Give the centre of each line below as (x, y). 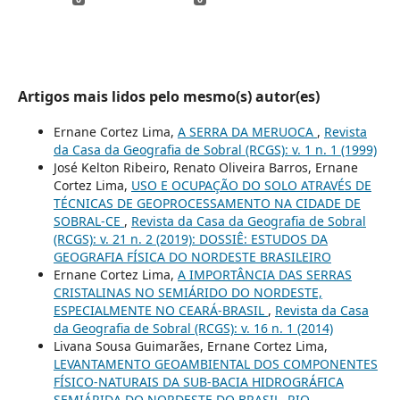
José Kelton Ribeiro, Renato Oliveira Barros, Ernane (205, 167)
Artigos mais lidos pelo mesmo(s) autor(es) (168, 96)
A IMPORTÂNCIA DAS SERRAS (264, 274)
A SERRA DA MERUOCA (247, 131)
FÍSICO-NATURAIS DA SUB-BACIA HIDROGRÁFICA (198, 381)
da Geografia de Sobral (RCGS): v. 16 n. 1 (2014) (193, 328)
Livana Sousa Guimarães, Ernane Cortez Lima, (190, 346)
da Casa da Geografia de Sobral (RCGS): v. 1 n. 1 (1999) (215, 149)
